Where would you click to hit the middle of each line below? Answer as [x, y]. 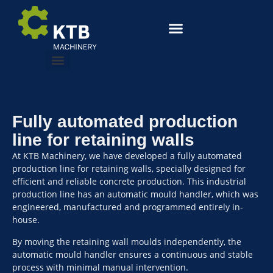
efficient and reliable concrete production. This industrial [129, 182]
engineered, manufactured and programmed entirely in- [128, 207]
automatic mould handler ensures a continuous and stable [133, 254]
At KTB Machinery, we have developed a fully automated [127, 156]
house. [26, 220]
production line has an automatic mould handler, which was [135, 194]
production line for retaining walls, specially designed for [129, 169]
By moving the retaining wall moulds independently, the [127, 241]
